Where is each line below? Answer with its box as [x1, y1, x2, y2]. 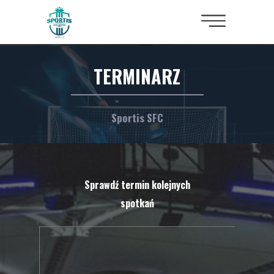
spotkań [120, 196, 154, 210]
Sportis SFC [111, 110, 163, 125]
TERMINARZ [94, 62, 180, 90]
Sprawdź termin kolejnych [84, 177, 190, 192]
